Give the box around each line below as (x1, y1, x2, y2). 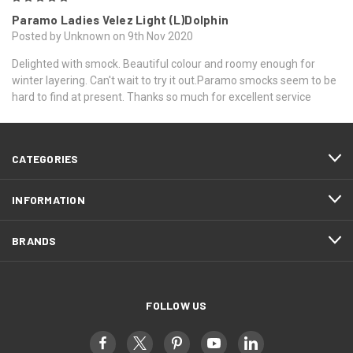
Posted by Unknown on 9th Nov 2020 (12, 29, 193, 43)
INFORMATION (12, 192, 85, 206)
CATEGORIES (12, 151, 79, 165)
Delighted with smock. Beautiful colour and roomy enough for (12, 57, 315, 70)
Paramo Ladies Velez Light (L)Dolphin (12, 12, 229, 27)
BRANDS (12, 233, 57, 247)
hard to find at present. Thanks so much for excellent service (12, 90, 311, 103)
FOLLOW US (146, 298, 207, 312)
